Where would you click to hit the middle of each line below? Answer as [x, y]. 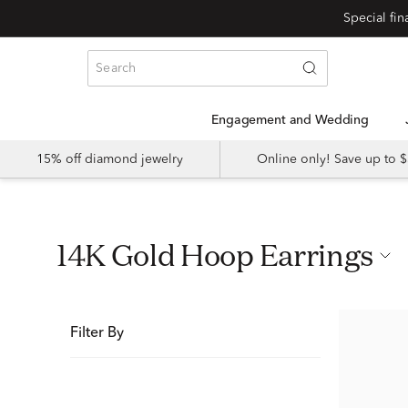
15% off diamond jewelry [110, 159]
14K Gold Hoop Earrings [220, 255]
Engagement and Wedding [294, 120]
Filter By [97, 333]
